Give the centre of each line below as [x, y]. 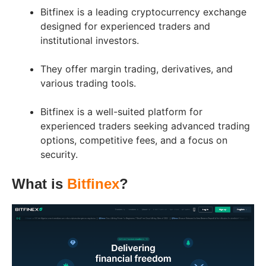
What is [39, 183]
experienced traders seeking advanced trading [145, 126]
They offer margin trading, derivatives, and [137, 69]
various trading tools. [88, 83]
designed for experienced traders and [125, 26]
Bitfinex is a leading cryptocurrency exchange [143, 12]
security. [59, 154]
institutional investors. [90, 40]
